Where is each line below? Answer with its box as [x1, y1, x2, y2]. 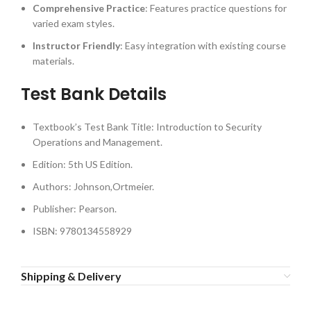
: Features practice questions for [145, 2, 287, 15]
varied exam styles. [33, 17, 115, 30]
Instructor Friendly [33, 40, 120, 52]
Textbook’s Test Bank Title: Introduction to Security [33, 121, 262, 133]
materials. [33, 55, 74, 67]
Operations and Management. [33, 136, 162, 149]
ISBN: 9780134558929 [33, 225, 132, 237]
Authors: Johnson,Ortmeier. [33, 180, 154, 193]
